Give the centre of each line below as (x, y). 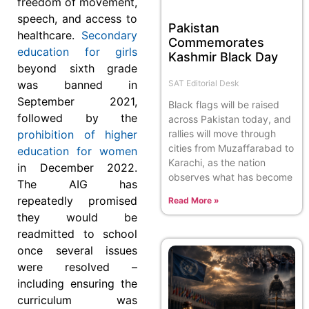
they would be (77, 217)
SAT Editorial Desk (204, 83)
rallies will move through (222, 134)
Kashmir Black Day (223, 57)
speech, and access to (77, 18)
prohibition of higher (77, 134)
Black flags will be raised (224, 105)
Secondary (109, 35)
